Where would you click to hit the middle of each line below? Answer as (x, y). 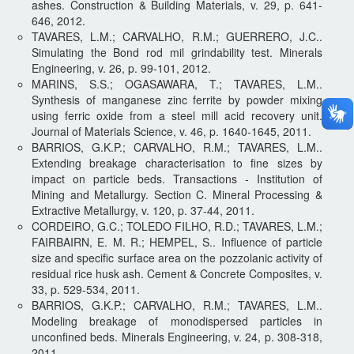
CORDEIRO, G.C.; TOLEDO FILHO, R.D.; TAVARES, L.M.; (177, 226)
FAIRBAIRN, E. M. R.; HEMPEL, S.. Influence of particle (177, 241)
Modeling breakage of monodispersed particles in (177, 320)
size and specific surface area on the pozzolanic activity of (177, 257)
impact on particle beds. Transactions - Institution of (177, 178)
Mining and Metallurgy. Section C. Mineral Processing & (177, 194)
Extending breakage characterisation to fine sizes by (177, 162)
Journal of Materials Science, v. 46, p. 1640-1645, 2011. (171, 131)
